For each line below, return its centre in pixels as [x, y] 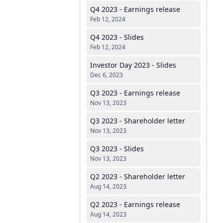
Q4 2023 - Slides [117, 37]
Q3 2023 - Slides [117, 149]
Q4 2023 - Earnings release [135, 9]
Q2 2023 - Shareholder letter [138, 176]
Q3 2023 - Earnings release [135, 93]
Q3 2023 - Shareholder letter [138, 121]
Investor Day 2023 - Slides [133, 65]
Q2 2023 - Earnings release [135, 204]
